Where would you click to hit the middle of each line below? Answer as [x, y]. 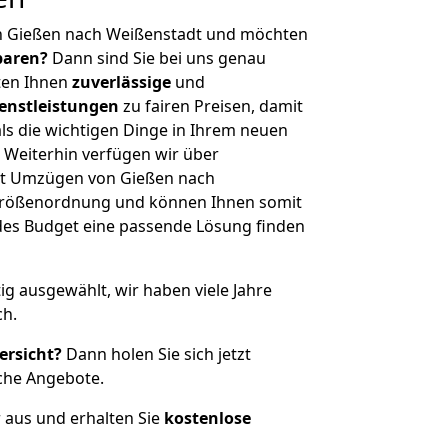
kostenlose [207, 418]
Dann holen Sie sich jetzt [156, 354]
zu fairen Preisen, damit [211, 106]
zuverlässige [121, 82]
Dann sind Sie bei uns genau [157, 58]
